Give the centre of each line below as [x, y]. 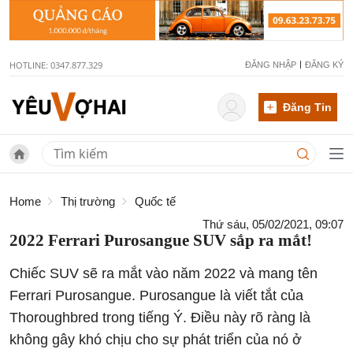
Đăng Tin [307, 107]
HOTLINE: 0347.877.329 [56, 65]
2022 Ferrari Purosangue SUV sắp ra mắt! [161, 241]
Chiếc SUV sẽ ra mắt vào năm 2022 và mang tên [163, 274]
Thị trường [88, 202]
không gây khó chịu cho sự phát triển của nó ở [156, 340]
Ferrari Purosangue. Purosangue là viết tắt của [156, 296]
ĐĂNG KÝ [324, 65]
